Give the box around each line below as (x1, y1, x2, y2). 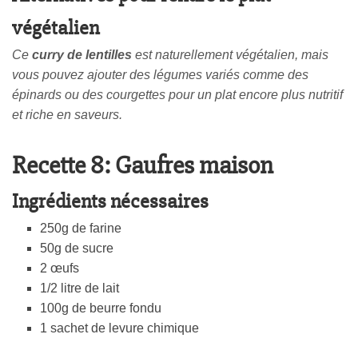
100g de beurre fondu (40, 301, 161, 316)
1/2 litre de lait (40, 281, 119, 296)
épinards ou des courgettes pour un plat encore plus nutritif (12, 88, 343, 102)
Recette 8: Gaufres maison (12, 149, 273, 181)
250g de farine (40, 221, 121, 236)
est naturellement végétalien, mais (132, 48, 328, 62)
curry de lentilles (32, 48, 132, 62)
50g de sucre (40, 241, 113, 256)
